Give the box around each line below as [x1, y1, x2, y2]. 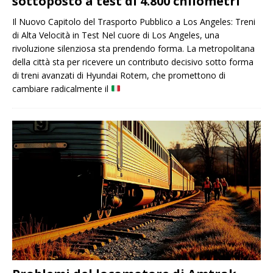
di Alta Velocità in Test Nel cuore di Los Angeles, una [12, 29, 219, 41]
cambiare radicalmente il [12, 82, 111, 94]
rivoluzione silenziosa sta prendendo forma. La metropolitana [12, 42, 255, 54]
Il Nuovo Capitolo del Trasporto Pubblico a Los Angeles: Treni [12, 15, 255, 27]
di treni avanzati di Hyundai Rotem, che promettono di [12, 69, 225, 81]
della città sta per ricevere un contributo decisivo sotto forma [12, 55, 253, 68]
